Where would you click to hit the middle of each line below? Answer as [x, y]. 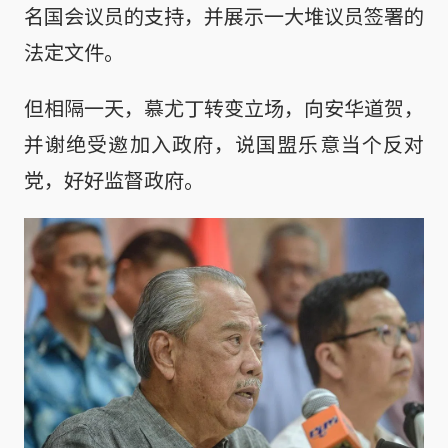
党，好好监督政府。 [114, 179]
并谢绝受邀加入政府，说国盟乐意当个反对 [224, 143]
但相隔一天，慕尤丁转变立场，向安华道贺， [224, 107]
